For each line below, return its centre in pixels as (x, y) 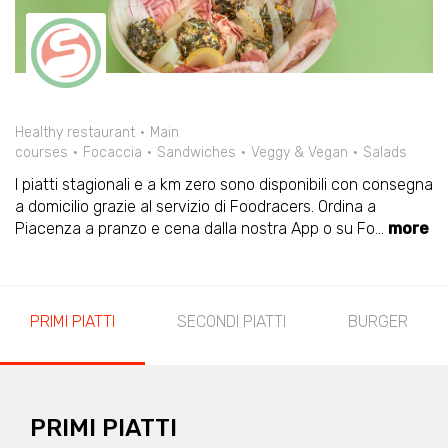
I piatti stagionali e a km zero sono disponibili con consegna (224, 184)
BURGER (378, 321)
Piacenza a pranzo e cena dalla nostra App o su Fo (195, 228)
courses (41, 152)
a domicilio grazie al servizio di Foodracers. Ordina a (195, 206)
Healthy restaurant (75, 132)
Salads (385, 152)
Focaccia (112, 152)
